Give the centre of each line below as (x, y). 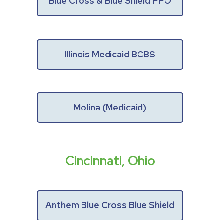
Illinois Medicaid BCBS (110, 54)
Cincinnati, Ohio (110, 161)
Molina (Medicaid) (110, 108)
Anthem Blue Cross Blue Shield (110, 205)
